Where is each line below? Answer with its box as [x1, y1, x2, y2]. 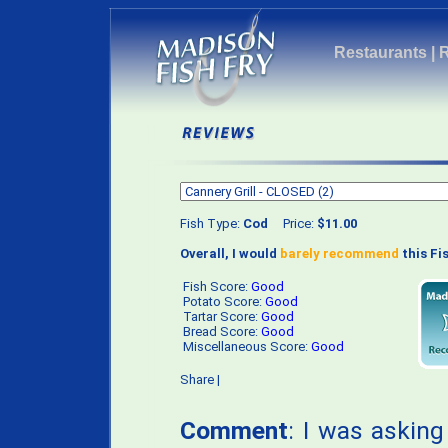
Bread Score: [183, 324, 261, 339]
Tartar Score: [183, 309, 261, 324]
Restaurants [334, 44, 427, 61]
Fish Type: [180, 216, 243, 231]
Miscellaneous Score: [183, 339, 311, 354]
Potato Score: [183, 294, 265, 309]
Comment [180, 416, 288, 445]
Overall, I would [180, 246, 280, 261]
